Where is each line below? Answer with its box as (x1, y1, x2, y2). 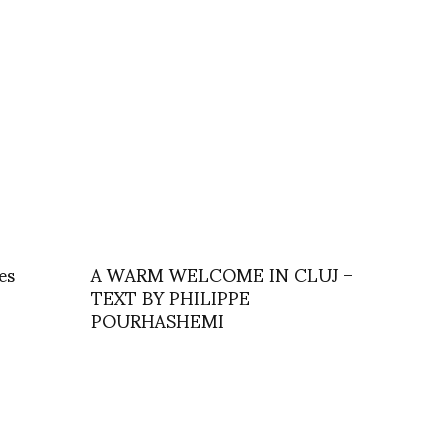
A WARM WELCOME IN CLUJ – (91, 247, 353, 301)
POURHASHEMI (91, 293, 224, 347)
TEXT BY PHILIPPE (91, 270, 250, 324)
